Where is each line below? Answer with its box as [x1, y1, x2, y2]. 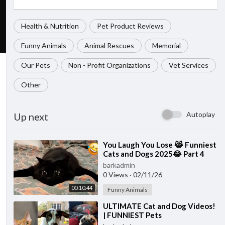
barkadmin [102, 161, 135, 169]
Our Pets [21, 61, 50, 69]
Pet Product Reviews [96, 22, 164, 30]
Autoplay [186, 110, 215, 119]
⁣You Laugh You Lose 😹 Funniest [102, 140, 216, 149]
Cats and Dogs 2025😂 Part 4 [102, 149, 204, 158]
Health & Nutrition [21, 22, 79, 30]
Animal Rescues [84, 41, 134, 50]
